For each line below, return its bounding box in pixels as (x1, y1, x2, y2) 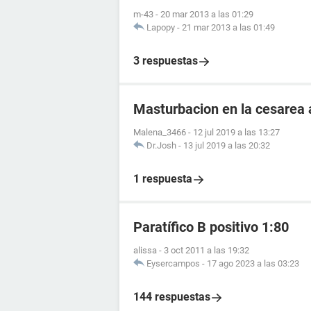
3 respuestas (133, 54, 198, 67)
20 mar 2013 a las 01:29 (160, 9, 253, 19)
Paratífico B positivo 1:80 (133, 219, 289, 235)
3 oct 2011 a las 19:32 (164, 245, 249, 255)
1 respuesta (133, 172, 192, 185)
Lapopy (146, 22, 175, 33)
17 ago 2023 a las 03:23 (207, 258, 299, 269)
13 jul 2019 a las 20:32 (183, 140, 270, 151)
